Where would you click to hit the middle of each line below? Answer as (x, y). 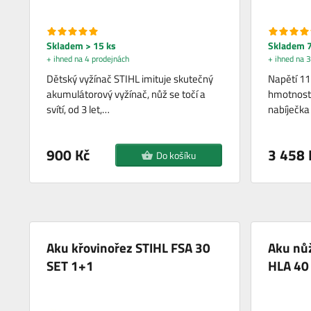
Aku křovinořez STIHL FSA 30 (129, 247)
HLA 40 (288, 265)
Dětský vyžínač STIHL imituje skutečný (130, 78)
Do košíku (176, 155)
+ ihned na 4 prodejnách (88, 58)
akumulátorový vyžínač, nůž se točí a (126, 94)
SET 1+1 (70, 265)
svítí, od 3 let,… (78, 109)
